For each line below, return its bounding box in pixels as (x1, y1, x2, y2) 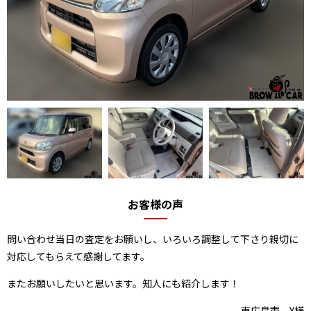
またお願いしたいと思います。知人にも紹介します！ (7, 276, 239, 291)
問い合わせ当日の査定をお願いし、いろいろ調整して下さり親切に (7, 232, 299, 246)
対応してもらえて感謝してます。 (7, 249, 150, 264)
